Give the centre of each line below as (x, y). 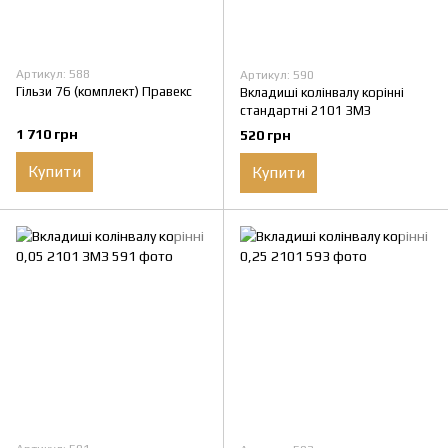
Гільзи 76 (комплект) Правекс (104, 91)
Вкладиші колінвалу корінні (322, 92)
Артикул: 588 (53, 73)
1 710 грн (47, 133)
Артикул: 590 (277, 74)
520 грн (265, 134)
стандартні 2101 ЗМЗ (305, 110)
